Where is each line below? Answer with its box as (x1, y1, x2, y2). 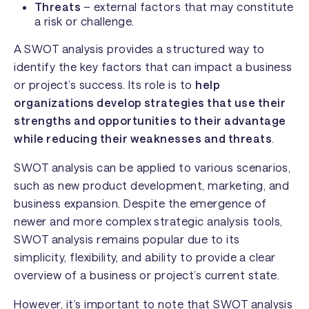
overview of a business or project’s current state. (14, 268, 280, 282)
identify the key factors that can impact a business (14, 59, 292, 73)
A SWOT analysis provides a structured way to (14, 41, 265, 55)
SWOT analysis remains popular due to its (14, 232, 240, 246)
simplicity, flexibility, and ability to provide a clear (14, 250, 276, 264)
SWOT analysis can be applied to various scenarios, (14, 161, 291, 175)
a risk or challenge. (34, 14, 134, 28)
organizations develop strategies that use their (14, 95, 286, 109)
